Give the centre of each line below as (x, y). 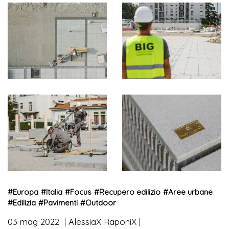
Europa (26, 192)
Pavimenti (61, 202)
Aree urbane (190, 192)
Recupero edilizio (130, 192)
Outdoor (101, 202)
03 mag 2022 (35, 221)
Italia (54, 192)
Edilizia (24, 202)
